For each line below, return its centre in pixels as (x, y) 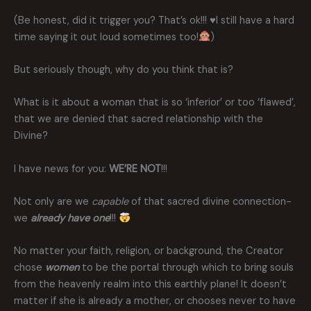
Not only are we (53, 201)
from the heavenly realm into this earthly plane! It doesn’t (150, 285)
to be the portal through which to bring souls (186, 268)
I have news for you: (61, 169)
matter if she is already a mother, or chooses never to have (155, 301)
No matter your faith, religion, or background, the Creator (149, 251)
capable (110, 201)
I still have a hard (255, 20)
